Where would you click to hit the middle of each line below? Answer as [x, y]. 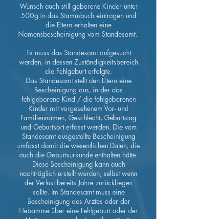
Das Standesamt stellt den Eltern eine [78, 80]
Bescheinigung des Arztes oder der [78, 201]
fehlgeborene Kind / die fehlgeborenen [78, 99]
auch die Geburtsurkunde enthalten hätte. [78, 155]
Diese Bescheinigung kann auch [78, 164]
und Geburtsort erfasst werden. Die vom [78, 127]
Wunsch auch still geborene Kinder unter [78, 6]
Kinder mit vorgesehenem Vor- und [78, 108]
